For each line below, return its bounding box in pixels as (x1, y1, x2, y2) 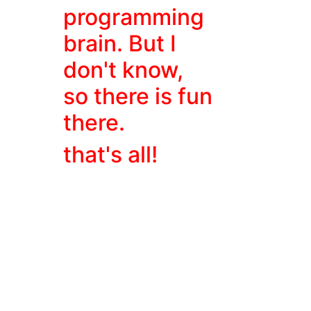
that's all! (63, 141, 158, 168)
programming (63, 3, 205, 31)
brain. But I (63, 30, 177, 57)
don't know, (63, 56, 184, 83)
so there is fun (63, 83, 213, 110)
